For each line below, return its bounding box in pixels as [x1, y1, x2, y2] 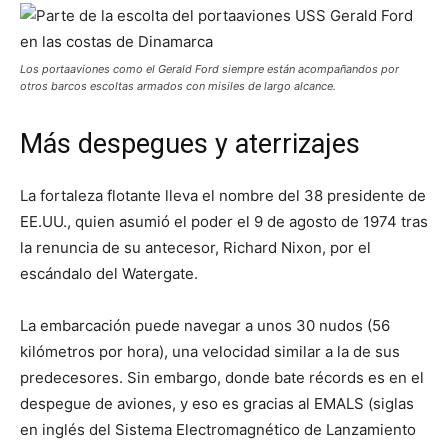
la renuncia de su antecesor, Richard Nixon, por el [20, 238, 371, 258]
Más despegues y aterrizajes [20, 128, 360, 161]
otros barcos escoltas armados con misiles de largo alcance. [20, 79, 336, 94]
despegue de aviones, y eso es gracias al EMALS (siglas [20, 394, 414, 414]
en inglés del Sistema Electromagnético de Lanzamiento [20, 420, 416, 440]
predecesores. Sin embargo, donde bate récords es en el [20, 368, 424, 388]
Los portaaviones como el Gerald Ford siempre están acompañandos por [20, 62, 399, 77]
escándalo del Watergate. [20, 264, 198, 284]
